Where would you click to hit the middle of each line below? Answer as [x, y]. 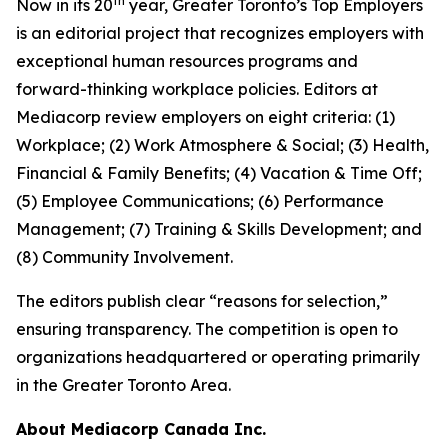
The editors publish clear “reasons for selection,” [202, 301]
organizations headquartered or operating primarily [218, 357]
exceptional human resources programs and [187, 61]
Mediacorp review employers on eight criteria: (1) [205, 117]
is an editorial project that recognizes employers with [220, 33]
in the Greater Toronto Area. [123, 385]
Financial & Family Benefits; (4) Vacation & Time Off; [219, 173]
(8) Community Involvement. [124, 257]
